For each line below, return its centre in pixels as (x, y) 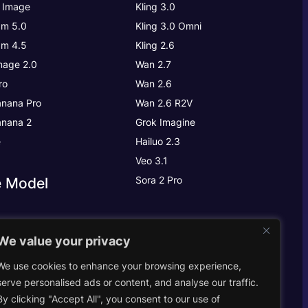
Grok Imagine (166, 122)
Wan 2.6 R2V (164, 102)
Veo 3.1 (152, 160)
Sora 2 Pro (159, 179)
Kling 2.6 (155, 45)
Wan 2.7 (154, 64)
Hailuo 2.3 (158, 141)
